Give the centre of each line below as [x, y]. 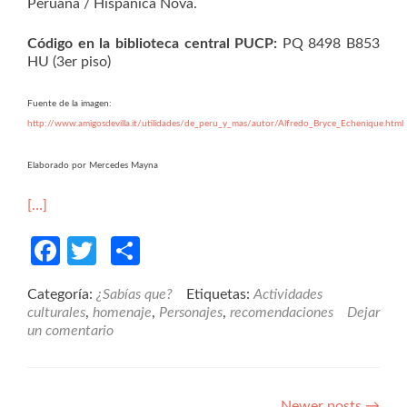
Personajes [191, 312]
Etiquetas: [220, 294]
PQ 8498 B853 [328, 43]
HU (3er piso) [69, 61]
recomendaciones [282, 312]
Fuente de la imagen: [69, 103]
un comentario [70, 330]
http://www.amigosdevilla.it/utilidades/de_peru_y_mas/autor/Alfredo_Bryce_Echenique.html [215, 123]
